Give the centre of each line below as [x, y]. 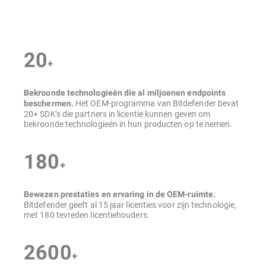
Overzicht [30, 11]
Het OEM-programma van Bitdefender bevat [156, 103]
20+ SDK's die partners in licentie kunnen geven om [117, 114]
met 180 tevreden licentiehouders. [87, 215]
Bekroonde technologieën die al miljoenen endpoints [125, 93]
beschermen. [49, 103]
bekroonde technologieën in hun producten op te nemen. [128, 124]
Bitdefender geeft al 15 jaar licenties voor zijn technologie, [130, 205]
